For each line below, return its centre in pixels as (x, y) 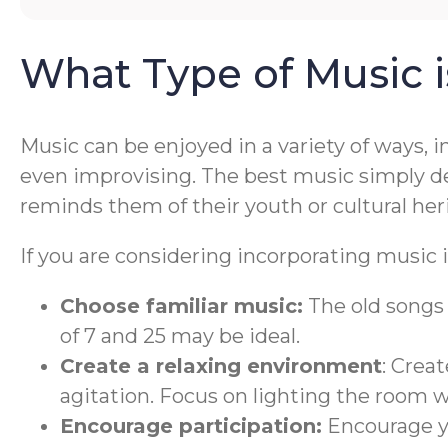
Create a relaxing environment (221, 365)
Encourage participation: (191, 425)
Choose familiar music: (181, 305)
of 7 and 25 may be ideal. (180, 335)
